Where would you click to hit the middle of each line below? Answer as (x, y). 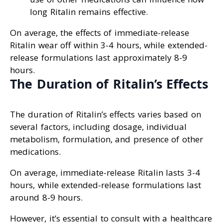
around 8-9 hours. (46, 197)
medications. (35, 151)
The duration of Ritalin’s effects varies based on (106, 114)
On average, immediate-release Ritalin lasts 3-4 (105, 172)
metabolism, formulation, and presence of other (107, 139)
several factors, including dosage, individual (98, 126)
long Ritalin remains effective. (89, 12)
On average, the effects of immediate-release (100, 33)
